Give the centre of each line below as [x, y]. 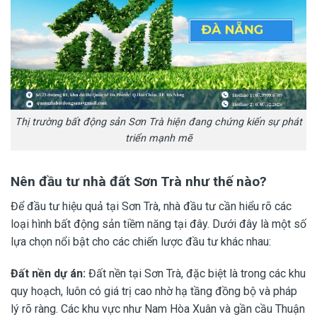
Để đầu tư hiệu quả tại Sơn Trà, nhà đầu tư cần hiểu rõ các [151, 206]
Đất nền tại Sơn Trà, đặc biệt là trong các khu [196, 274]
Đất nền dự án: [48, 274]
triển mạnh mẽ [158, 139]
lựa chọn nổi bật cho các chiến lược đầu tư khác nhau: [141, 241]
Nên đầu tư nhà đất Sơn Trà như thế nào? [139, 181]
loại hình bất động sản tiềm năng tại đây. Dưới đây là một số [158, 224]
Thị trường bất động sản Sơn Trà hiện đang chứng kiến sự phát [158, 122]
